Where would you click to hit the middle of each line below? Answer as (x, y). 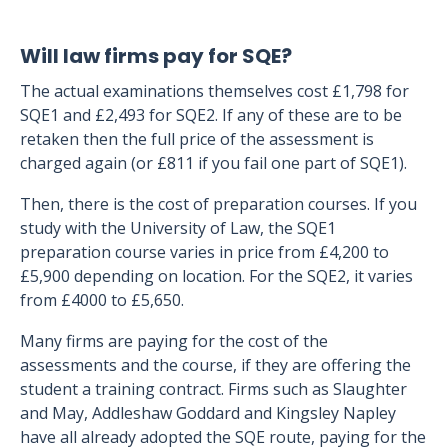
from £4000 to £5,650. (102, 300)
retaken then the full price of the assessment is (197, 139)
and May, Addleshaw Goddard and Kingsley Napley (208, 413)
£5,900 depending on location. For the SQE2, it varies (216, 276)
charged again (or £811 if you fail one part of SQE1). (213, 163)
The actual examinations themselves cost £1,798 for (214, 91)
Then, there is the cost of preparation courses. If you (218, 204)
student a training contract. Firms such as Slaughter (213, 389)
